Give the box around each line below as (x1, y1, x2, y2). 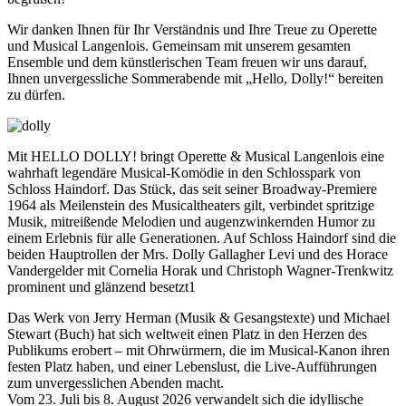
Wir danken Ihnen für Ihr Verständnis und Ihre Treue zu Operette (7, 21, 377, 37)
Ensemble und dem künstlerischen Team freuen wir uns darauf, (7, 53, 367, 70)
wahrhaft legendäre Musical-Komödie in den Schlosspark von (7, 164, 361, 180)
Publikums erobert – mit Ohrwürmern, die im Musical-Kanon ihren (7, 342, 390, 358)
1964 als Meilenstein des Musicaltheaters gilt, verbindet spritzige (7, 197, 374, 213)
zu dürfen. (7, 86, 65, 102)
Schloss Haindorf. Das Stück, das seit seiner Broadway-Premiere (7, 180, 377, 197)
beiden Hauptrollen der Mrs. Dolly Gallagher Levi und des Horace (7, 246, 388, 262)
